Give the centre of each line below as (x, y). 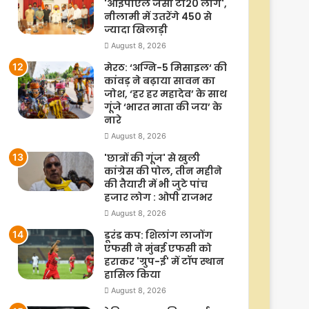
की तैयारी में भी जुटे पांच (156, 185)
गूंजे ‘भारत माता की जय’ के (163, 107)
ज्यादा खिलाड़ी (136, 30)
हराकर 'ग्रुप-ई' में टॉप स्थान (164, 262)
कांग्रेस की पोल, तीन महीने (163, 171)
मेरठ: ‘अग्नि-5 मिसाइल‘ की (166, 68)
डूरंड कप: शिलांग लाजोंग (158, 236)
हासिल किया (132, 275)
